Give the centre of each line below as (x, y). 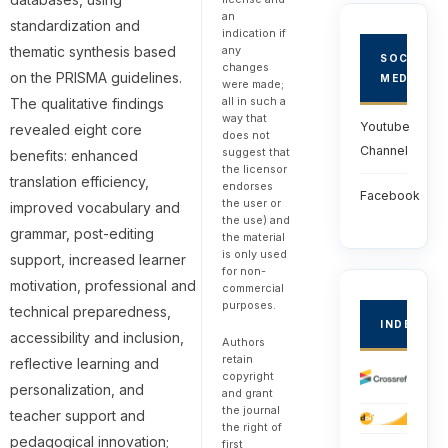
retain (237, 358)
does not (245, 134)
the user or (251, 202)
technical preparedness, (90, 311)
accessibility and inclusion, (96, 337)
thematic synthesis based (92, 51)
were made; (252, 83)
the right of (251, 426)
